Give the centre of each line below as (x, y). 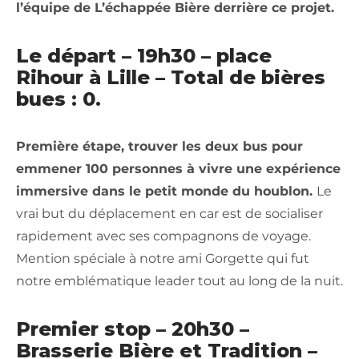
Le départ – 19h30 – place (144, 56)
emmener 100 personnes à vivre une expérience (178, 169)
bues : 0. (58, 99)
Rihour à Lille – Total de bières (171, 78)
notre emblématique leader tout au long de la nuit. (179, 281)
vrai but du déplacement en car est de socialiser (169, 214)
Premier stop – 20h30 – (133, 329)
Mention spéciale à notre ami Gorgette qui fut (163, 259)
